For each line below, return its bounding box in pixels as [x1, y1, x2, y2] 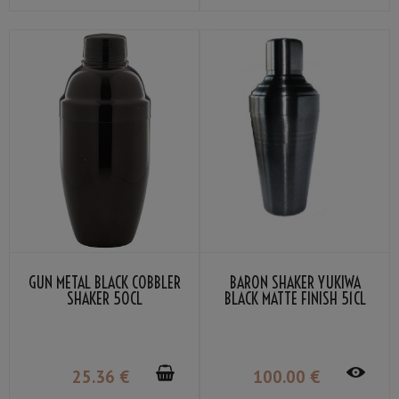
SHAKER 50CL [66, 289, 142, 310]
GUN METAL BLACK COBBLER [28, 273, 181, 294]
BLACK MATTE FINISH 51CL [224, 289, 366, 310]
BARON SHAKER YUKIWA [229, 273, 361, 294]
